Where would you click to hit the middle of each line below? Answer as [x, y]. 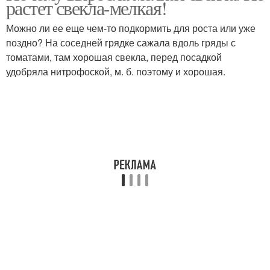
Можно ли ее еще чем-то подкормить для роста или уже [131, 28]
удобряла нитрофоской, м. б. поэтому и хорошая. [116, 71]
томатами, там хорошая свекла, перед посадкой [114, 57]
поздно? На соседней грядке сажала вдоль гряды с [121, 42]
